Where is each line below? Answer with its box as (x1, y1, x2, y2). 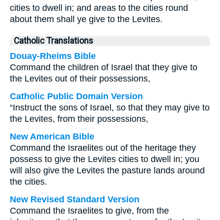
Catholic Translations (14, 36, 93, 46)
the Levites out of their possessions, (10, 74, 150, 83)
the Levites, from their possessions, (10, 114, 148, 124)
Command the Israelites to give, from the (10, 206, 169, 216)
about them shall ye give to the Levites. (10, 14, 163, 24)
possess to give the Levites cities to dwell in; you (10, 154, 199, 164)
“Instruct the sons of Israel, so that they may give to (10, 103, 210, 112)
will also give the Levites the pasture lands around (10, 165, 205, 175)
